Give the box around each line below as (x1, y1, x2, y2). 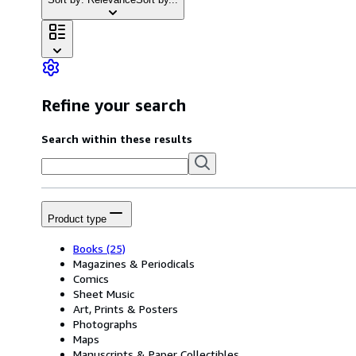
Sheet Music (73, 286, 134, 300)
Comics (73, 271, 109, 285)
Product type (48, 213, 106, 226)
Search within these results (41, 131, 192, 145)
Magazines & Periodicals (73, 256, 195, 270)
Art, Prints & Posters (73, 301, 178, 315)
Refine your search (41, 95, 186, 116)
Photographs (73, 316, 137, 331)
